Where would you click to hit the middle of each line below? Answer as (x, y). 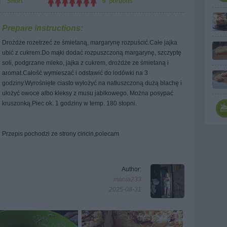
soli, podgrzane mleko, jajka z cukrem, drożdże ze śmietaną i (85, 63)
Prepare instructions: (43, 28)
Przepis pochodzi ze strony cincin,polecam (61, 134)
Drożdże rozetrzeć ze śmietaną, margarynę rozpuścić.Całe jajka (90, 43)
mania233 (127, 179)
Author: (131, 169)
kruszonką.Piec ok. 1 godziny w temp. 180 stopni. (69, 103)
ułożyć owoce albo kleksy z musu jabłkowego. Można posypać (88, 93)
